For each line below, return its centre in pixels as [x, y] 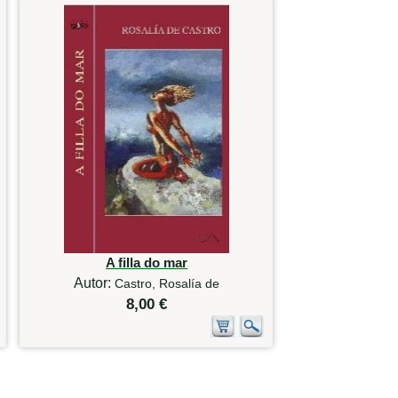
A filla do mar [146, 263]
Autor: [94, 283]
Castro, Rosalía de [167, 284]
